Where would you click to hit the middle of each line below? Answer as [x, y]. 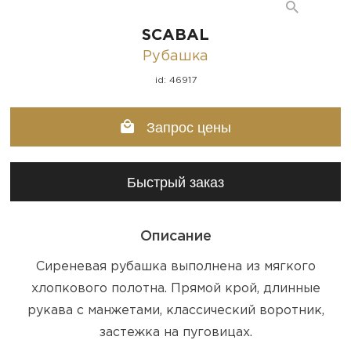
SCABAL [175, 35]
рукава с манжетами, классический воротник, [175, 310]
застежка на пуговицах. [175, 332]
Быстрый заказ [175, 182]
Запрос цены [186, 127]
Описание [175, 236]
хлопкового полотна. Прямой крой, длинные [175, 288]
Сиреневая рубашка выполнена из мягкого [175, 266]
